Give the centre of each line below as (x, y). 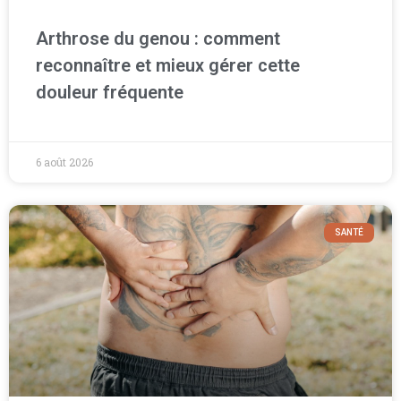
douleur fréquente (110, 92)
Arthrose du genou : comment (158, 38)
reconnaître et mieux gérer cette (168, 65)
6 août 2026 (64, 162)
